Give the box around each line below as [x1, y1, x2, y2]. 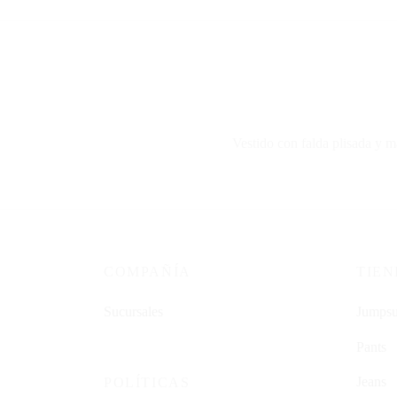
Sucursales [104, 303, 163, 319]
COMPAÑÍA [104, 263, 191, 279]
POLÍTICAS [104, 374, 191, 390]
